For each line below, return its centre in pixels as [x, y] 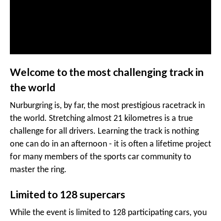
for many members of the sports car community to [101, 157]
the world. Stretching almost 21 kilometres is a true [101, 119]
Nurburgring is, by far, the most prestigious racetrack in [107, 106]
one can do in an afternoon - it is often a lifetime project [110, 144]
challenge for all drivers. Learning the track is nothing [104, 131]
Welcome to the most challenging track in [107, 72]
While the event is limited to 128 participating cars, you [108, 213]
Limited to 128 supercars [68, 194]
